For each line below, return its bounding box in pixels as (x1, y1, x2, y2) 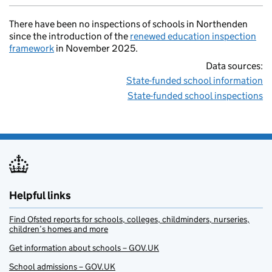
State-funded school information (126, 75, 263, 87)
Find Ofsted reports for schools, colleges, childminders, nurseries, (9, 214, 250, 225)
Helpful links (9, 189, 71, 203)
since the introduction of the (9, 30, 130, 42)
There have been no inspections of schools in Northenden (9, 18, 248, 30)
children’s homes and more (9, 223, 108, 235)
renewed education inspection (130, 30, 256, 42)
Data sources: (206, 60, 263, 72)
